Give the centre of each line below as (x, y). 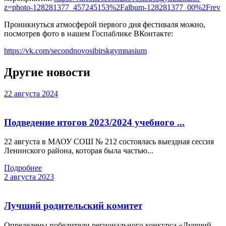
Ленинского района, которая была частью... (79, 151)
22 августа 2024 (31, 94)
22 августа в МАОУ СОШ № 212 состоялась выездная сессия (109, 142)
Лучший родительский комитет (73, 206)
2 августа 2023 (29, 177)
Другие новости (47, 72)
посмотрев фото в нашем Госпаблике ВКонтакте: (89, 34)
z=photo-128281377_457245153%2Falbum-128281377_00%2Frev (112, 8)
